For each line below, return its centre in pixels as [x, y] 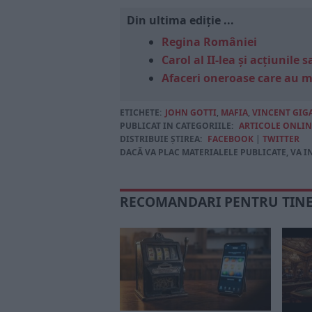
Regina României [209, 42]
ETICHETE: [141, 112]
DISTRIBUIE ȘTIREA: [161, 139]
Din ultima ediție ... [180, 20]
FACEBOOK [231, 139]
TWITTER [281, 139]
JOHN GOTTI [191, 112]
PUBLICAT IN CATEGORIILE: [177, 126]
